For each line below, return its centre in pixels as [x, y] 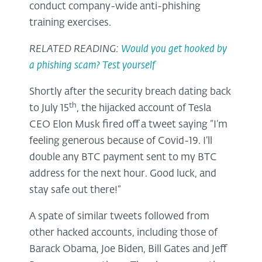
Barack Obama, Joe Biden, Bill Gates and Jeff [128, 250]
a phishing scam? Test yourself [92, 66]
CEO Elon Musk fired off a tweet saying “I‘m [128, 125]
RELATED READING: [75, 50]
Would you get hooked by [174, 50]
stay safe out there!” [75, 191]
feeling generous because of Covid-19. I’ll [121, 142]
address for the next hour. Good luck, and [123, 174]
